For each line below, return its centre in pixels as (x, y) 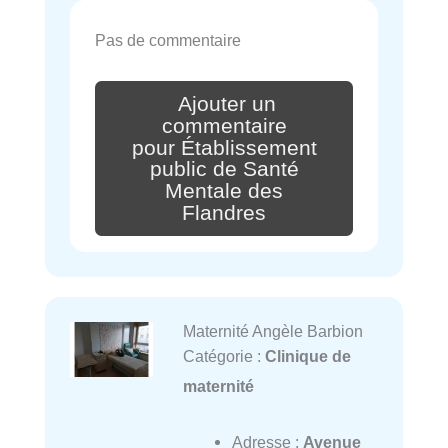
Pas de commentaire (168, 39)
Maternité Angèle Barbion (272, 330)
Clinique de (307, 355)
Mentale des (224, 191)
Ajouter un (227, 103)
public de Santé (224, 169)
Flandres (224, 212)
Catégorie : (223, 355)
